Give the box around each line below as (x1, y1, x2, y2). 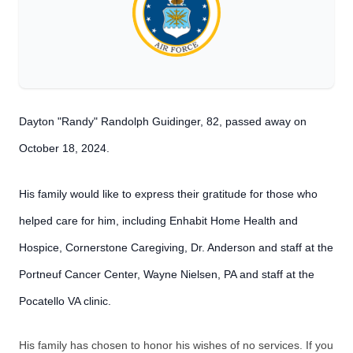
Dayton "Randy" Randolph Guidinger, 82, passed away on (19, 115, 307, 128)
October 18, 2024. (19, 142, 116, 154)
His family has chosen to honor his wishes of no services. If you (19, 339, 333, 351)
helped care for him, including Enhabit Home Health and (19, 214, 298, 227)
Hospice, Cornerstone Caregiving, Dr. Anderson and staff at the (19, 241, 333, 254)
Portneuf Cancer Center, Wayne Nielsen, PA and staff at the (19, 268, 314, 281)
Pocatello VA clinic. (19, 295, 114, 307)
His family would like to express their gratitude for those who (19, 188, 318, 200)
